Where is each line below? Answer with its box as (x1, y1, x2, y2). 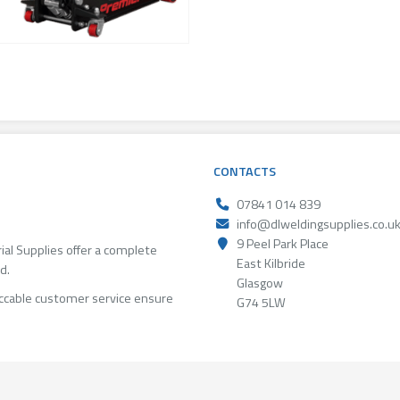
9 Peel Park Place (234, 234, 329, 254)
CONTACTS (213, 162, 276, 182)
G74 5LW (234, 293, 286, 313)
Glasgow (234, 273, 283, 294)
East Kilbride (234, 254, 305, 274)
